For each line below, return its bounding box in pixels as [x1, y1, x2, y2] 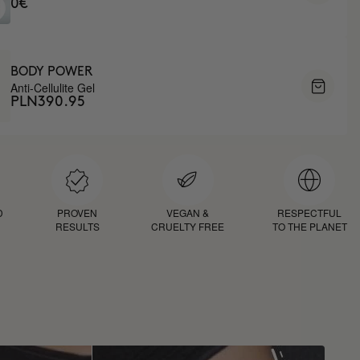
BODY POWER [10, 65, 93, 78]
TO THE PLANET [272, 219, 347, 233]
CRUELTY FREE [151, 219, 225, 233]
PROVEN [57, 206, 98, 219]
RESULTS [55, 219, 100, 233]
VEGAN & [166, 206, 210, 219]
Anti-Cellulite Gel [10, 79, 96, 96]
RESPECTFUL [277, 206, 342, 219]
